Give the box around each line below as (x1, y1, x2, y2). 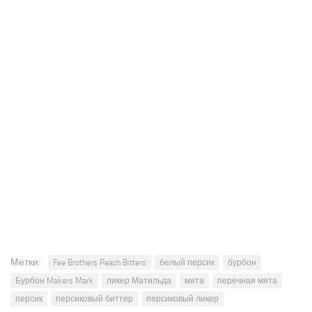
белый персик (159, 258, 214, 268)
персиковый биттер (56, 294, 133, 304)
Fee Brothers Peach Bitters (53, 258, 146, 268)
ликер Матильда (107, 276, 171, 286)
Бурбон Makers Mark (15, 276, 93, 286)
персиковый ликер (146, 294, 219, 304)
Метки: (10, 256, 40, 269)
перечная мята (217, 276, 277, 286)
